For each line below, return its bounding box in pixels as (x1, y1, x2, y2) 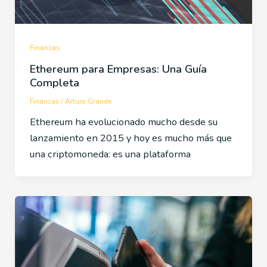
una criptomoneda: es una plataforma (29, 147, 191, 161)
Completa (29, 75, 79, 90)
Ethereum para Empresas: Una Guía (29, 61, 207, 76)
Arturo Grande (64, 96, 112, 106)
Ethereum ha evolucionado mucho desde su (29, 114, 218, 129)
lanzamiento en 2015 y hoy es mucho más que (29, 131, 232, 145)
